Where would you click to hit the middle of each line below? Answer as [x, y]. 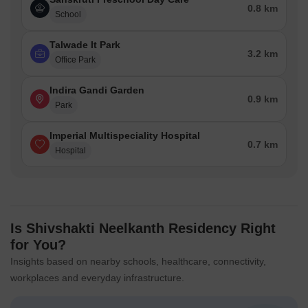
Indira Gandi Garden [97, 90]
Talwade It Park [85, 45]
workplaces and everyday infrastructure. [97, 278]
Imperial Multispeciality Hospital [125, 136]
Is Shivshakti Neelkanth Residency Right [143, 229]
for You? [38, 245]
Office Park [75, 60]
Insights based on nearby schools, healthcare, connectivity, [138, 262]
